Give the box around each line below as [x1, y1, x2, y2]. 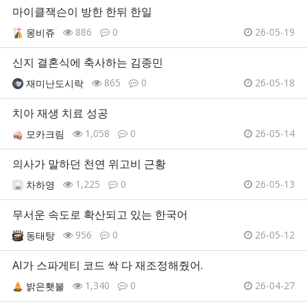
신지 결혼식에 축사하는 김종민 [12, 55, 163, 71]
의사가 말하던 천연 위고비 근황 [12, 156, 166, 172]
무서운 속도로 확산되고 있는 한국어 [12, 207, 188, 223]
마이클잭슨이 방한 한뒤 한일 [12, 4, 152, 20]
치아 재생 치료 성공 [12, 106, 108, 121]
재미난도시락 [26, 77, 84, 90]
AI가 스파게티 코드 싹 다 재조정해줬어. [12, 258, 203, 273]
